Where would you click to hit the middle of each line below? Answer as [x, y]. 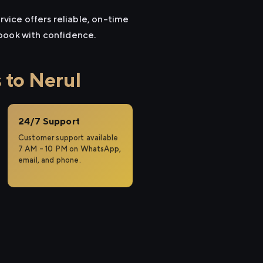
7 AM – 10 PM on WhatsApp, [70, 149]
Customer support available [68, 138]
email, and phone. [50, 160]
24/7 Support [49, 121]
